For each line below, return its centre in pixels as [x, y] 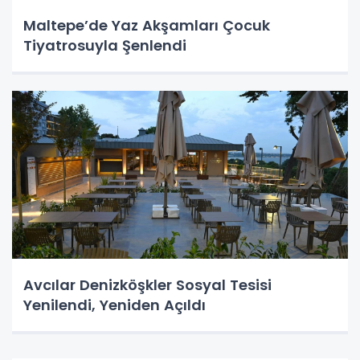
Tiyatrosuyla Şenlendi [105, 45]
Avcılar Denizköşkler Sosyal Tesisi [147, 284]
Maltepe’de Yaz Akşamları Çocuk [147, 25]
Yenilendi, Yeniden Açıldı [115, 305]
